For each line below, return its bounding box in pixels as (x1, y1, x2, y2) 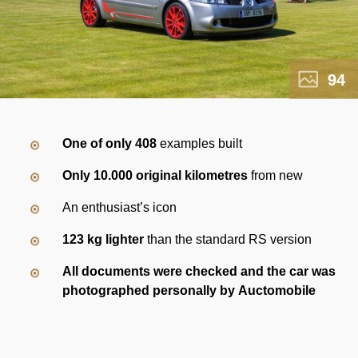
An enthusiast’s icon (62, 200, 177, 214)
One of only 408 (62, 136, 157, 150)
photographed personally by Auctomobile (62, 283, 316, 297)
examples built (157, 136, 243, 150)
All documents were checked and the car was (62, 264, 336, 278)
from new (248, 168, 304, 182)
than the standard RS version (144, 232, 312, 246)
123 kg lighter (62, 232, 145, 246)
